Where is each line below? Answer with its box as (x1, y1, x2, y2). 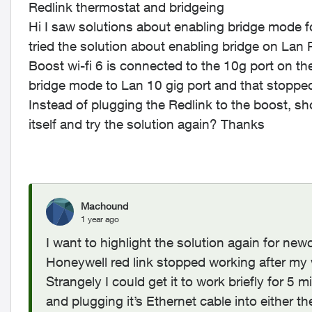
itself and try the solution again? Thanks (29, 116, 265, 132)
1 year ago (81, 213, 119, 224)
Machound (81, 199, 128, 212)
